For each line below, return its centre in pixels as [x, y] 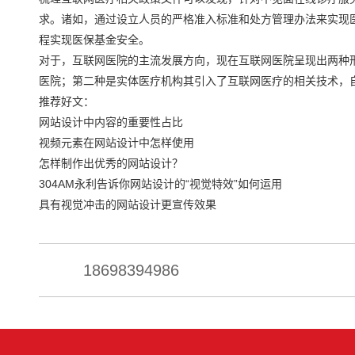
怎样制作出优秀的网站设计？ [111, 163]
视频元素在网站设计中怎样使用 [116, 142]
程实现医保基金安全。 [94, 39]
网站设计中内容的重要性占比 [111, 122]
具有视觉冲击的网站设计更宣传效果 [128, 204]
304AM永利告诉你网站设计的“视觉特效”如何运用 [160, 183]
